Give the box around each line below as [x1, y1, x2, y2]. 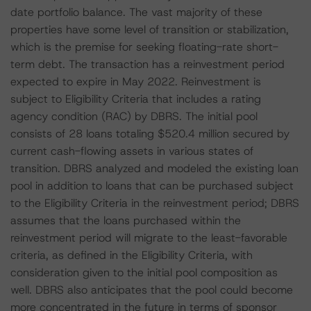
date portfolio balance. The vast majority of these [10, 5, 262, 19]
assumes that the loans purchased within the [10, 213, 241, 228]
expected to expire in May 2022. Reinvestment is [10, 74, 261, 89]
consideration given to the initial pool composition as [10, 265, 278, 280]
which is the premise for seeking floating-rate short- [10, 40, 278, 54]
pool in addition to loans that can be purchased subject [10, 178, 294, 193]
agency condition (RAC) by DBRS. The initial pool [10, 109, 258, 124]
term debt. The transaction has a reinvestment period [10, 57, 285, 72]
